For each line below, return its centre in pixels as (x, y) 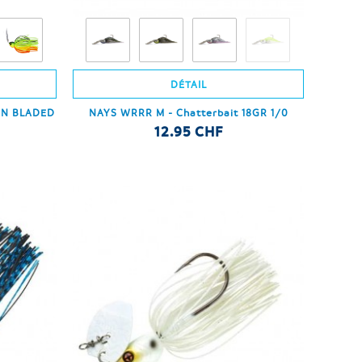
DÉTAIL (188, 84)
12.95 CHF (188, 132)
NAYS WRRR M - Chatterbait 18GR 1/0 (188, 113)
